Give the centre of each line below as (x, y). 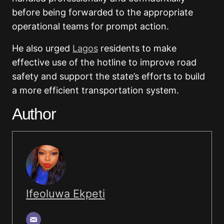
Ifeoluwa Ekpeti (65, 193)
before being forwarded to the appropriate (102, 12)
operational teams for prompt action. (90, 26)
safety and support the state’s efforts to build (108, 76)
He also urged (42, 48)
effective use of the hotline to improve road (104, 62)
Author (34, 114)
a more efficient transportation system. (95, 90)
